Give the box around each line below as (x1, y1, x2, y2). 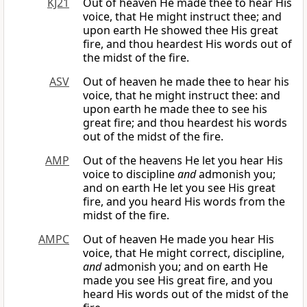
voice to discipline (83, 167, 177, 182)
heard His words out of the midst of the (83, 286, 288, 302)
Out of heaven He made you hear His (83, 232, 274, 247)
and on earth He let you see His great (83, 180, 275, 196)
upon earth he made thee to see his (83, 101, 267, 117)
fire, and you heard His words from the (83, 194, 285, 210)
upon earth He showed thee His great (83, 23, 278, 38)
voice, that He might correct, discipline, (83, 245, 284, 261)
